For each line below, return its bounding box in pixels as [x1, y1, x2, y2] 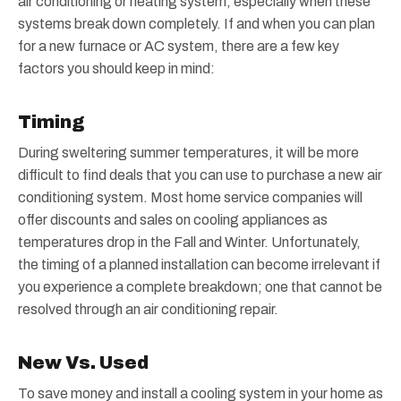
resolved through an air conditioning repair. [18, 302, 278, 317]
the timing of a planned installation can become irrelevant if [18, 257, 380, 272]
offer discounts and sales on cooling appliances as [18, 212, 328, 227]
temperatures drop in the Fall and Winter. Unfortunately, [18, 235, 361, 250]
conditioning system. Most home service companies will [18, 190, 363, 205]
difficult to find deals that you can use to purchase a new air [18, 167, 382, 183]
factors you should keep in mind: [18, 61, 215, 76]
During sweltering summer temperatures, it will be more [18, 145, 359, 160]
